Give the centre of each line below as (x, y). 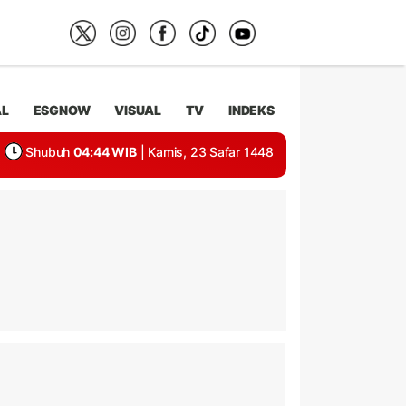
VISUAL (138, 110)
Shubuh (48, 152)
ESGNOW (62, 110)
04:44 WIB (105, 152)
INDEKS (251, 110)
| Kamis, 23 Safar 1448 (207, 152)
